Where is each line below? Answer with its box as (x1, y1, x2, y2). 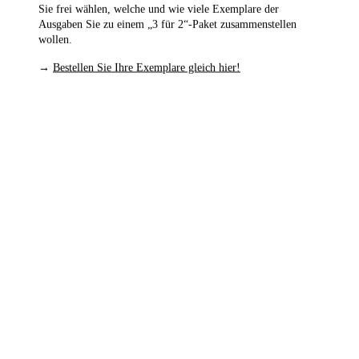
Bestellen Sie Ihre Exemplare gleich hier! (53, 61, 240, 74)
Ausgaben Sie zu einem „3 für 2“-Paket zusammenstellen (38, 18, 296, 30)
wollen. (38, 33, 72, 46)
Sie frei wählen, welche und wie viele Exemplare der (38, 2, 279, 15)
